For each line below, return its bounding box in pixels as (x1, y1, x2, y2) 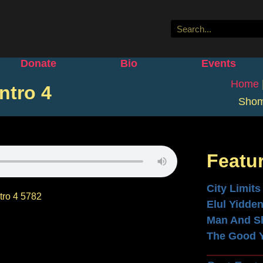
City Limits (206, 183, 261, 194)
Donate (21, 58, 57, 69)
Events (201, 58, 236, 69)
